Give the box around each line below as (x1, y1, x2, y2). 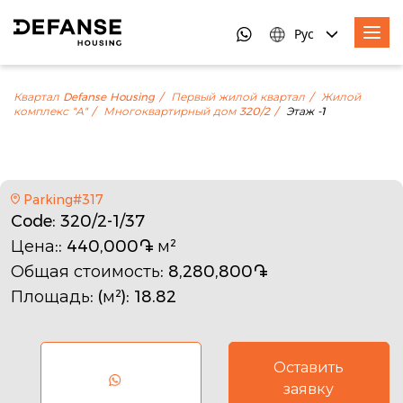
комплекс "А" (13, 103, 87, 120)
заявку (283, 378, 335, 399)
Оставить (273, 356, 345, 378)
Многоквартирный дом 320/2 (103, 103, 270, 120)
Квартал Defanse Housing (13, 89, 155, 105)
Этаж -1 (286, 103, 325, 120)
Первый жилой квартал (171, 89, 305, 105)
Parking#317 (22, 190, 103, 209)
